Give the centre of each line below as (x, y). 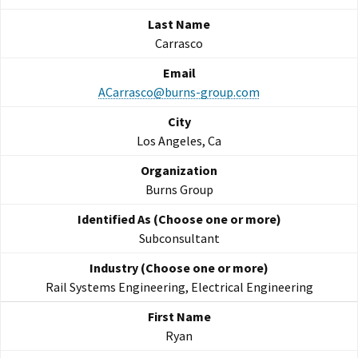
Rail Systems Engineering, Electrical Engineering (179, 287)
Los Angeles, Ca (179, 141)
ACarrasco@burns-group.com (179, 92)
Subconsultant (179, 239)
